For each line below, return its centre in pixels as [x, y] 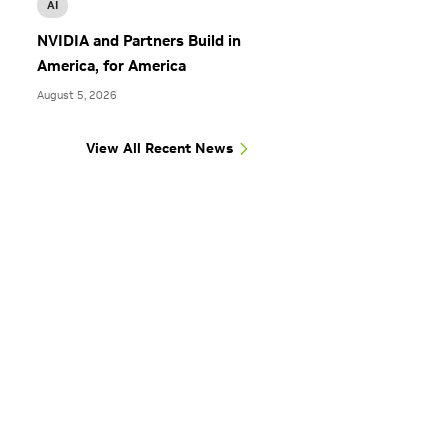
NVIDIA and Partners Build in [139, 41]
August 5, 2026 [77, 95]
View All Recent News [159, 148]
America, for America [111, 66]
